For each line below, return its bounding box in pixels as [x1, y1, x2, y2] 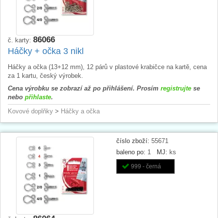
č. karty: [8, 36, 33, 44]
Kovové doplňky [8, 107, 53, 115]
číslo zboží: [116, 137, 149, 145]
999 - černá [131, 163, 161, 170]
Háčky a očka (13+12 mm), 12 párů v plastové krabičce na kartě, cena [8, 63, 207, 71]
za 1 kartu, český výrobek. [8, 72, 83, 79]
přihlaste [25, 93, 51, 101]
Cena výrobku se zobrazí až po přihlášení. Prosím [8, 84, 161, 92]
